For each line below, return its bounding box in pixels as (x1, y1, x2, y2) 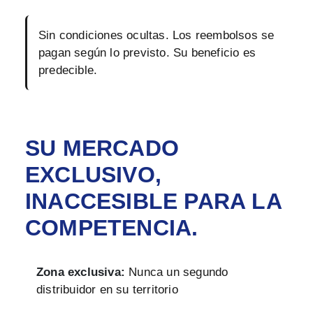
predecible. (38, 63, 98, 77)
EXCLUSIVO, (25, 161, 161, 187)
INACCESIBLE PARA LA (25, 188, 282, 214)
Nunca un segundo (125, 265, 228, 279)
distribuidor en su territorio (36, 282, 178, 296)
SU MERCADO (25, 135, 179, 161)
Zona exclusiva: (36, 265, 125, 279)
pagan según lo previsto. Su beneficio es (38, 45, 256, 59)
